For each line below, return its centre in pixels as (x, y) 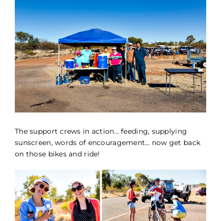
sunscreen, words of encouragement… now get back (108, 142)
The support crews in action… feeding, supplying (101, 131)
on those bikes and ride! (57, 154)
